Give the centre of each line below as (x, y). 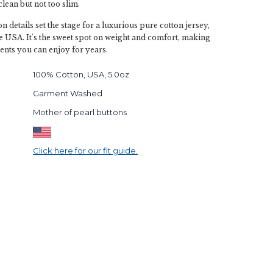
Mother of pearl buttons (80, 112)
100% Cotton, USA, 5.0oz (81, 74)
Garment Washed (67, 93)
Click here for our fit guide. (85, 150)
